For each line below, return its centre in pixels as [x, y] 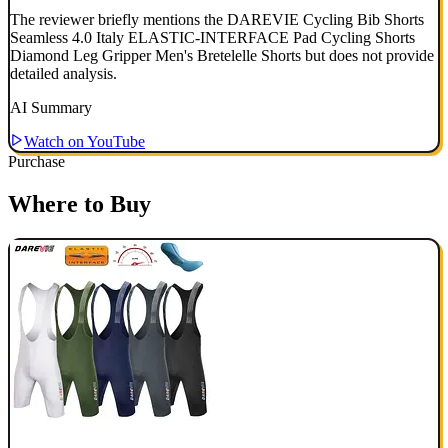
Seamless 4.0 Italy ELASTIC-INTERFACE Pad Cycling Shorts [212, 38]
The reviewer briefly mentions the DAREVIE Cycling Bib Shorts [217, 20]
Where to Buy [79, 204]
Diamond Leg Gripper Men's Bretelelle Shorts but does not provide [222, 56]
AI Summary [51, 108]
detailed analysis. [63, 74]
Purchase [36, 162]
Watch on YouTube [84, 142]
